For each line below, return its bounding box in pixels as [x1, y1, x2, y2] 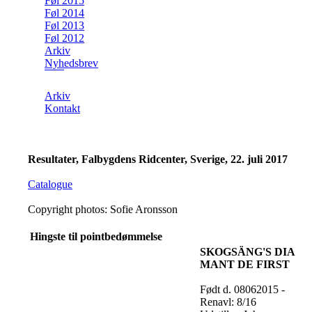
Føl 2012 [45, 32, 84, 45]
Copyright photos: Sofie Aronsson [28, 203, 178, 215]
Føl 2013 [45, 19, 84, 32]
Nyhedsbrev [45, 57, 98, 70]
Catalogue [28, 178, 72, 190]
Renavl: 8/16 [200, 295, 256, 308]
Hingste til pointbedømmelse [30, 230, 162, 242]
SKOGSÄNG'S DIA [200, 245, 295, 258]
